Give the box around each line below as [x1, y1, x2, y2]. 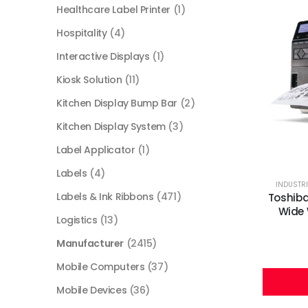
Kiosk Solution [56, 73, 122, 87]
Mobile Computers [56, 260, 145, 274]
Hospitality [56, 26, 107, 41]
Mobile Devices [56, 283, 127, 298]
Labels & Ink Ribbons [56, 190, 154, 204]
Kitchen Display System [56, 120, 166, 134]
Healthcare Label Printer [56, 3, 170, 17]
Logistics [56, 213, 98, 228]
